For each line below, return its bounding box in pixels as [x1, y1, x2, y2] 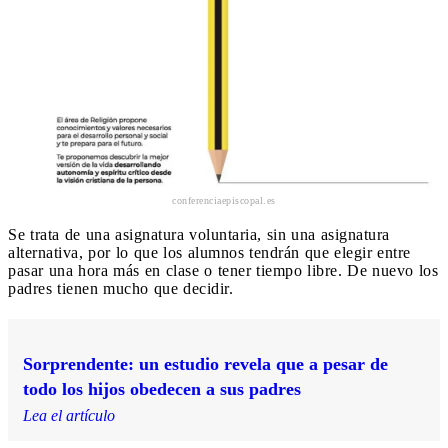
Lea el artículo [23, 406, 115, 424]
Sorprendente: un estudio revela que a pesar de [23, 353, 388, 374]
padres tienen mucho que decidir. [8, 279, 233, 297]
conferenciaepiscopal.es [172, 194, 276, 206]
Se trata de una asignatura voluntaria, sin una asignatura [8, 225, 390, 243]
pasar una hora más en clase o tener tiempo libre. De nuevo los [8, 261, 438, 279]
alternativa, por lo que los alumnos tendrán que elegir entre [8, 243, 411, 261]
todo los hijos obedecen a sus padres [23, 378, 301, 399]
